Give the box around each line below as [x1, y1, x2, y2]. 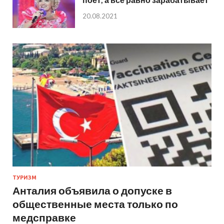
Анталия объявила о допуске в [12, 184, 172, 197]
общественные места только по [12, 197, 178, 210]
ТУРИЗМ [12, 174, 36, 181]
